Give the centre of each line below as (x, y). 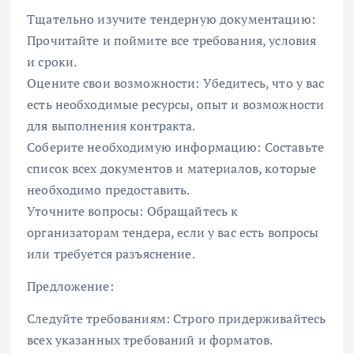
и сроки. (52, 61)
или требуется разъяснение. (111, 253)
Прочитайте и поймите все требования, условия (172, 40)
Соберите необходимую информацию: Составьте (175, 147)
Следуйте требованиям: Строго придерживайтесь (177, 318)
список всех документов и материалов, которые (172, 168)
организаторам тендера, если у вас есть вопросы (173, 232)
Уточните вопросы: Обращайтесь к (133, 211)
